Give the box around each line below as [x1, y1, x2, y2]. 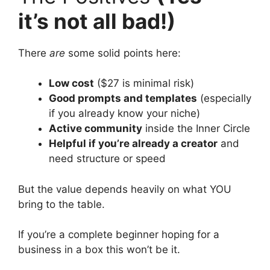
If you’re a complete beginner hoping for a [18, 228, 219, 241]
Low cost [49, 77, 94, 90]
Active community [49, 122, 142, 135]
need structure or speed [49, 152, 166, 165]
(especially [197, 92, 251, 105]
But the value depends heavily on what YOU [18, 183, 231, 195]
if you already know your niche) [49, 107, 200, 120]
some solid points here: [65, 46, 181, 59]
